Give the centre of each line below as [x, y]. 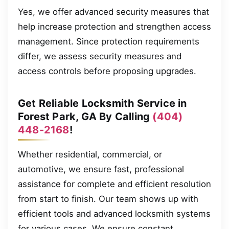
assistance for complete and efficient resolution [114, 184]
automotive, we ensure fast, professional [101, 169]
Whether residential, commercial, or [90, 154]
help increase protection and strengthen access [114, 26]
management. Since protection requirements [109, 41]
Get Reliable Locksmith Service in [102, 103]
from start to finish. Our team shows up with [108, 199]
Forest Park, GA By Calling [85, 116]
